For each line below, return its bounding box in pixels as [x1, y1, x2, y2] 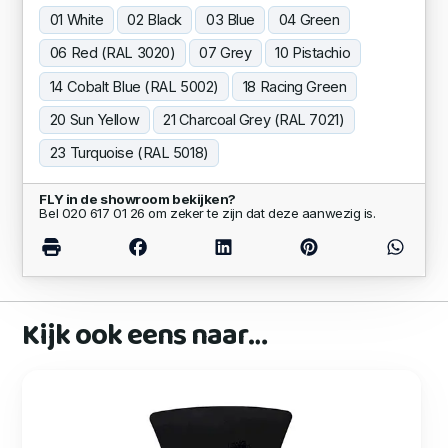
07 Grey [199, 44, 252, 63]
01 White [49, 11, 104, 30]
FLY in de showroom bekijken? [39, 191, 236, 208]
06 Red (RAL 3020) [49, 44, 176, 63]
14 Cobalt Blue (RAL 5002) [49, 77, 219, 96]
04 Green [278, 11, 340, 30]
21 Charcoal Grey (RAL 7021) [163, 110, 345, 129]
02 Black [127, 11, 182, 30]
